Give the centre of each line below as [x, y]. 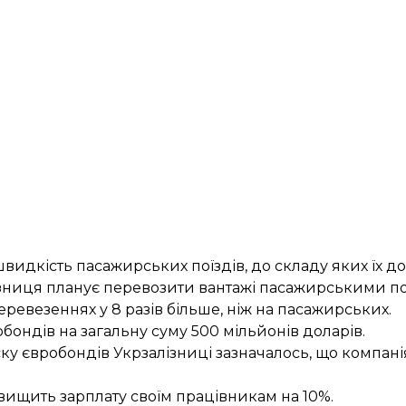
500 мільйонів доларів [277, 331]
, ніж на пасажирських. [306, 309]
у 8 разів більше [160, 309]
